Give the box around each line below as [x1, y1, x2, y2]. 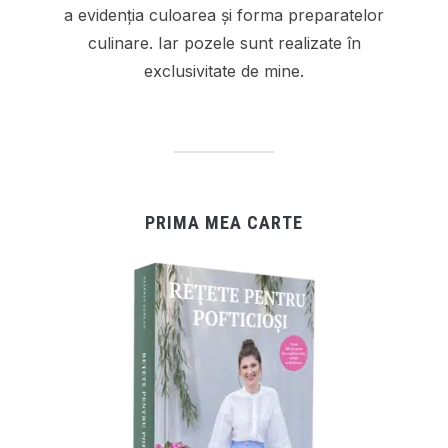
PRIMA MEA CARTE [145, 212, 303, 234]
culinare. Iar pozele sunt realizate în [87, 33, 361, 54]
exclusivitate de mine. [144, 61, 304, 82]
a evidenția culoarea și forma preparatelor [64, 5, 384, 26]
